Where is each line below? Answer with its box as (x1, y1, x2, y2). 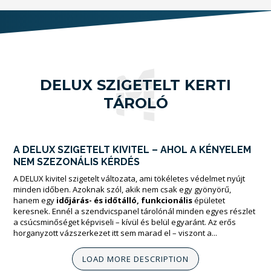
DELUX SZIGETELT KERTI (40, 76, 231, 94)
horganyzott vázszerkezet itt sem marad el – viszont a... (13, 227, 217, 238)
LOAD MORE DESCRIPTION (82, 253, 189, 264)
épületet (194, 195, 225, 206)
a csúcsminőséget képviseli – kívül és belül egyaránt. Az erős (13, 217, 236, 227)
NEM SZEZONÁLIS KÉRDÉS (13, 156, 140, 168)
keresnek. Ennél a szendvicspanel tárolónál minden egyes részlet (13, 206, 255, 217)
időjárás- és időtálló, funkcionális (56, 195, 194, 206)
